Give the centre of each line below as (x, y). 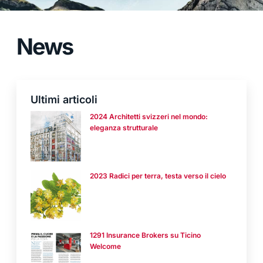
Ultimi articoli (64, 100)
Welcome (105, 246)
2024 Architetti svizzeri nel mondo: (149, 117)
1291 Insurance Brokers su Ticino (145, 235)
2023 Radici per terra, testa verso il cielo (158, 176)
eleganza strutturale (124, 128)
